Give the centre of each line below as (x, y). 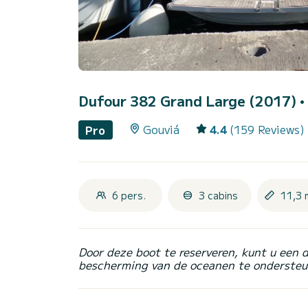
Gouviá (161, 130)
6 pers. (129, 195)
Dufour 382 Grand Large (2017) (189, 101)
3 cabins (218, 195)
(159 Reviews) (267, 130)
